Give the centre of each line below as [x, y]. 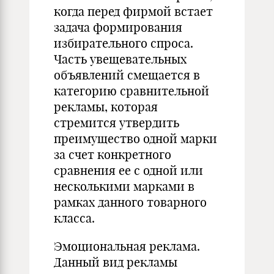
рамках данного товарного [130, 202]
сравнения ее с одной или [128, 170]
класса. [74, 218]
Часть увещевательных [120, 59]
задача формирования [118, 27]
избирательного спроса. [124, 43]
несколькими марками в [124, 186]
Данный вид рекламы [116, 262]
